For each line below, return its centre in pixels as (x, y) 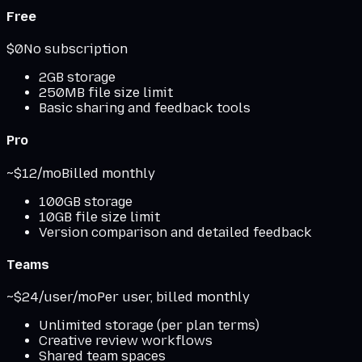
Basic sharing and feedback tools (145, 108)
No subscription (76, 49)
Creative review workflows (126, 341)
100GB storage (86, 201)
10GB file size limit (99, 217)
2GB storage (77, 77)
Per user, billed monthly (173, 297)
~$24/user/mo (52, 297)
